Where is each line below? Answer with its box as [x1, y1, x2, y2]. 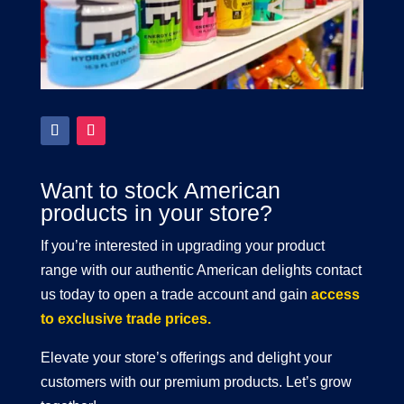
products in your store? [40, 199, 272, 225]
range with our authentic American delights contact [40, 262, 362, 278]
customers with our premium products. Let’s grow [40, 373, 352, 390]
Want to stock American [40, 177, 280, 203]
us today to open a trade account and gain [40, 286, 311, 302]
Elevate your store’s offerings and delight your [40, 349, 332, 365]
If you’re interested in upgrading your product [40, 237, 325, 253]
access [310, 286, 360, 302]
